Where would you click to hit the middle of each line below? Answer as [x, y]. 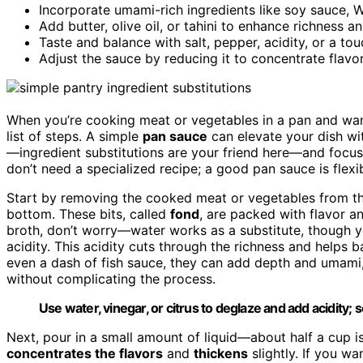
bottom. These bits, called [88, 214]
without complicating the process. [111, 278]
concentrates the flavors [85, 353]
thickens [221, 353]
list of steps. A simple [75, 136]
